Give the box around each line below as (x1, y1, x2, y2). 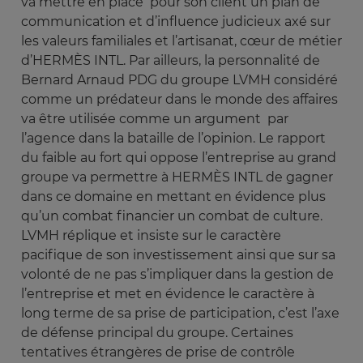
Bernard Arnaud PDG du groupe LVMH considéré (21, 72, 338, 88)
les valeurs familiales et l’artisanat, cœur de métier (21, 33, 342, 49)
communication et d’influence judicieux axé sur (21, 14, 331, 30)
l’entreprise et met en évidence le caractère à (21, 286, 314, 302)
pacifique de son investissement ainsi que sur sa (21, 247, 335, 263)
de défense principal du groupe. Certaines (21, 325, 293, 341)
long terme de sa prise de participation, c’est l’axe (21, 305, 340, 322)
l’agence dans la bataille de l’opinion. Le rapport (21, 130, 326, 147)
